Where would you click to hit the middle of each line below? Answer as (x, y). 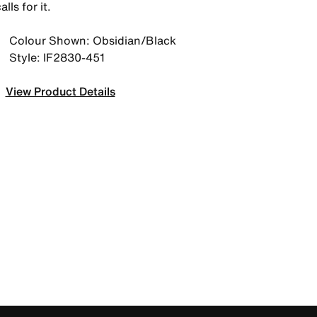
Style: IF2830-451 (57, 57)
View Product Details (60, 91)
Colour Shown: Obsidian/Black (92, 40)
